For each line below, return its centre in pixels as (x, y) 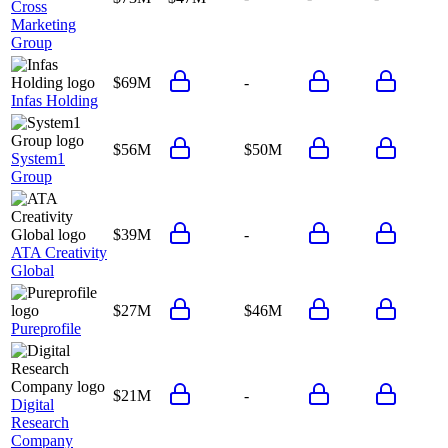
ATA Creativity (59, 252)
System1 (38, 158)
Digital (32, 404)
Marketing (43, 24)
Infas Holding (54, 100)
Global (32, 270)
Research (40, 422)
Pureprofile (46, 328)
